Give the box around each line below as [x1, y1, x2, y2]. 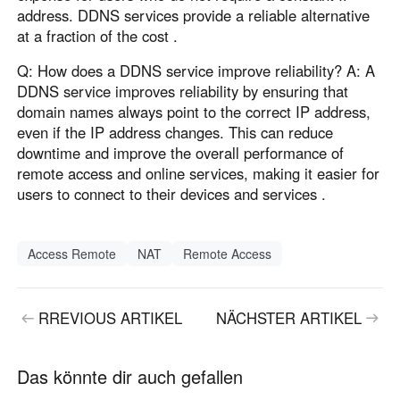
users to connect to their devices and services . [17, 183, 327, 205]
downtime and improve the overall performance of [17, 142, 345, 164]
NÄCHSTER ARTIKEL [215, 307, 362, 329]
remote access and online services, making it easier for [17, 162, 380, 185]
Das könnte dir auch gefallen [17, 363, 244, 390]
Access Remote [28, 245, 117, 263]
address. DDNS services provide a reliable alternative [17, 4, 371, 26]
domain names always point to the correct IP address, [17, 101, 371, 123]
